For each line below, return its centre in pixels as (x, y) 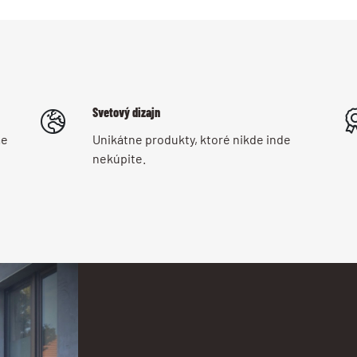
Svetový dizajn (126, 112)
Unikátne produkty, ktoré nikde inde (192, 139)
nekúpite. (119, 159)
